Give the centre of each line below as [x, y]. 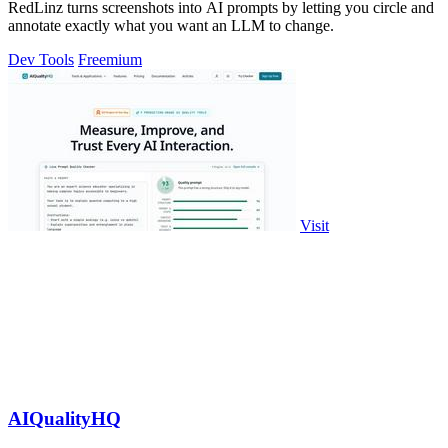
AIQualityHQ [64, 419]
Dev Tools [41, 60]
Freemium [110, 60]
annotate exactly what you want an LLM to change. [171, 26]
